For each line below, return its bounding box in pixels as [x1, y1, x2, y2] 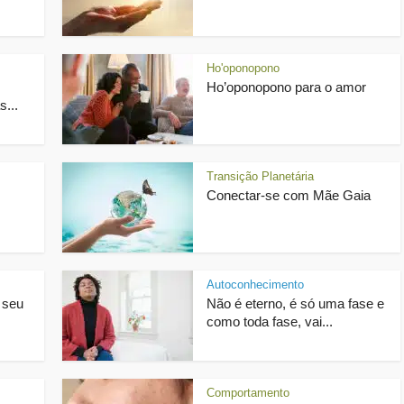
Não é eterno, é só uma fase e [207, 296, 384, 311]
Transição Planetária [207, 170, 314, 183]
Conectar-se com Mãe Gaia [207, 188, 371, 203]
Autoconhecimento [207, 278, 304, 291]
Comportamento [207, 386, 289, 399]
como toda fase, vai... [207, 314, 333, 329]
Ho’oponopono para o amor [207, 79, 366, 95]
